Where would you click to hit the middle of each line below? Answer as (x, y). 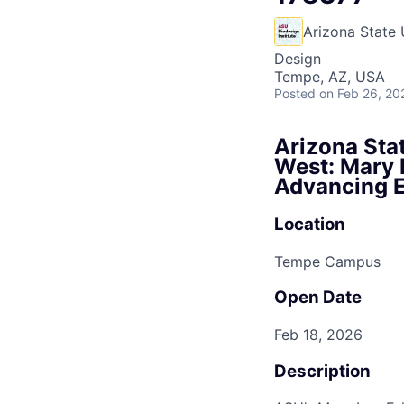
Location (310, 224)
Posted (295, 93)
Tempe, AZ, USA (330, 76)
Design (298, 58)
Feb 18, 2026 (318, 335)
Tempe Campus (327, 261)
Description (322, 371)
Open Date (318, 298)
